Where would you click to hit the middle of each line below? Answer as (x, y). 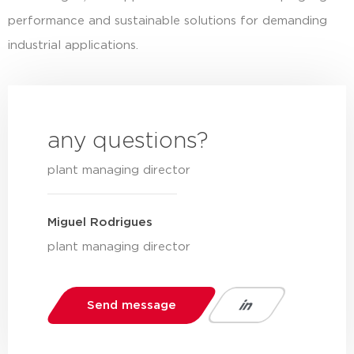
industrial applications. (73, 46)
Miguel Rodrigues (100, 223)
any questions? (128, 141)
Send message (132, 305)
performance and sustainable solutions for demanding (168, 21)
